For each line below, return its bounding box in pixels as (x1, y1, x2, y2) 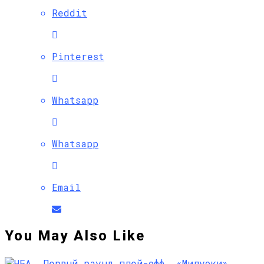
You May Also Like (5, 227, 146, 245)
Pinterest (52, 50, 104, 63)
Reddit (52, 6, 87, 19)
